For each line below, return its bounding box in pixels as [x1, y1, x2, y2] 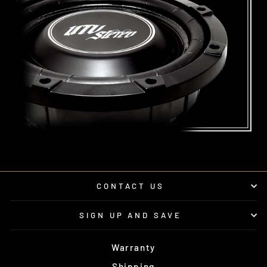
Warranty [111, 241, 156, 253]
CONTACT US [96, 181, 165, 191]
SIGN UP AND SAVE [79, 210, 182, 220]
